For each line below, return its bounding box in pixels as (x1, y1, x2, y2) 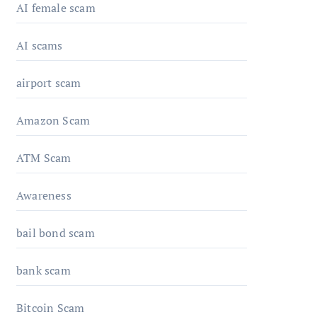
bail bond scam (16, 225, 95, 241)
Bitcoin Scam (16, 300, 85, 316)
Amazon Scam (16, 113, 91, 128)
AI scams (16, 38, 63, 53)
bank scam (16, 263, 71, 278)
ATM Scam (16, 150, 71, 166)
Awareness (16, 188, 71, 203)
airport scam (16, 75, 81, 91)
